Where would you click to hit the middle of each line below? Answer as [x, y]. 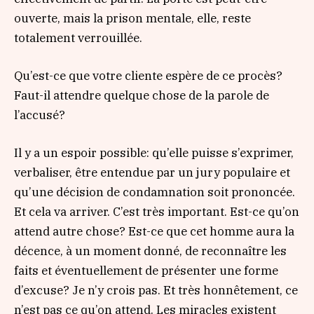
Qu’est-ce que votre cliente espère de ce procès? [148, 76]
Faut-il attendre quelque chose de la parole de [142, 96]
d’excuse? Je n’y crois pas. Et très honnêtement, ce [156, 291]
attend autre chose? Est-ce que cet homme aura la [154, 232]
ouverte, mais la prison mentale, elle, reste [132, 18]
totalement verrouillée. [78, 37]
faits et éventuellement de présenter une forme [146, 271]
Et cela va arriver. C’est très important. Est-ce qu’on [157, 212]
